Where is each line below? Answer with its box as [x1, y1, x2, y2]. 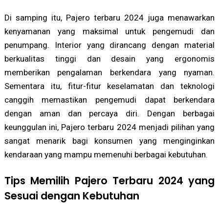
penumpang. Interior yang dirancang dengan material [4, 40, 215, 50]
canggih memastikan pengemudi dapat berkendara [4, 94, 215, 105]
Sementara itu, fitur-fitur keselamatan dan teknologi [4, 81, 215, 91]
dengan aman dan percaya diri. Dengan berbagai [4, 108, 215, 118]
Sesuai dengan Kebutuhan [4, 188, 139, 203]
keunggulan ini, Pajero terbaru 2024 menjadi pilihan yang [4, 122, 215, 132]
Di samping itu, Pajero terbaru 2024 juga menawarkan [4, 12, 215, 22]
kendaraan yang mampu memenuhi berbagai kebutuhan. [4, 149, 208, 159]
